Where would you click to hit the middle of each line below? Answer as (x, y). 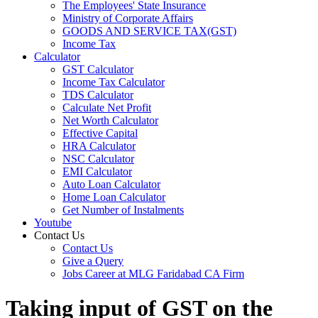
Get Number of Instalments (123, 210)
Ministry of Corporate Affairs (128, 18)
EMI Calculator (97, 171)
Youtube (53, 223)
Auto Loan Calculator (111, 184)
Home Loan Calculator (114, 197)
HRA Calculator (99, 146)
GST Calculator (98, 69)
